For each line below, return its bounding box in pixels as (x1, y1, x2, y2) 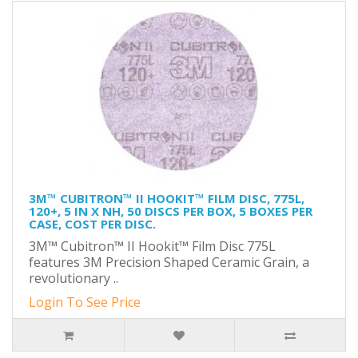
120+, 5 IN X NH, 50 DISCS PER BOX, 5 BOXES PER (29, 203, 312, 219)
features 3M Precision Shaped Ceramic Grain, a (29, 253, 309, 271)
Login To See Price (29, 293, 141, 311)
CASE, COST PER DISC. (29, 216, 156, 232)
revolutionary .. (29, 269, 118, 287)
